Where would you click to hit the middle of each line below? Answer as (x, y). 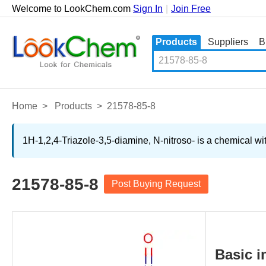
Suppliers (228, 42)
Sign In (148, 9)
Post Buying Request (156, 184)
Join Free (191, 9)
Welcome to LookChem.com (72, 9)
